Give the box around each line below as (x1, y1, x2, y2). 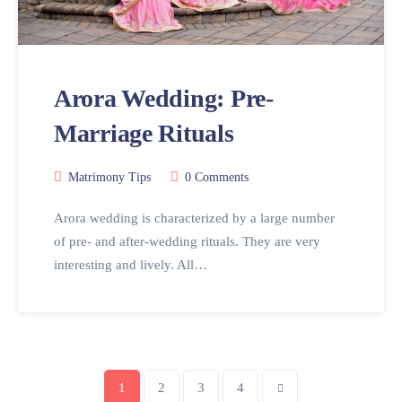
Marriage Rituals (54, 119, 234, 148)
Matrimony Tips (68, 170, 151, 185)
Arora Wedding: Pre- (54, 84, 274, 113)
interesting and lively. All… (54, 258, 207, 273)
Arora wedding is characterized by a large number (54, 211, 335, 226)
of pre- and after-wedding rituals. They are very (54, 234, 320, 249)
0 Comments (185, 170, 249, 185)
